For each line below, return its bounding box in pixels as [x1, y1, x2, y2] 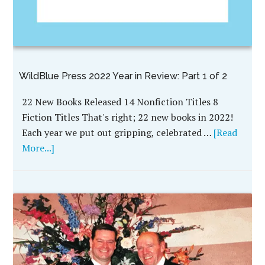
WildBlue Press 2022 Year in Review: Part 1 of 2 [19, 70, 228, 82]
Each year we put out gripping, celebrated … [22, 126, 214, 140]
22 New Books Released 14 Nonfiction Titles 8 [22, 95, 219, 109]
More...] [22, 141, 55, 155]
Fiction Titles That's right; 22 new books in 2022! [22, 111, 234, 124]
